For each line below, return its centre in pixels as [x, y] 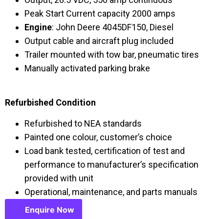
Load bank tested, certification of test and [105, 151]
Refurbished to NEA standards [83, 123]
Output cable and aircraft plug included [99, 41]
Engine [38, 27]
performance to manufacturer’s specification [111, 164]
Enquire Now [50, 209]
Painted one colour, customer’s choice [98, 137]
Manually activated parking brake [87, 68]
